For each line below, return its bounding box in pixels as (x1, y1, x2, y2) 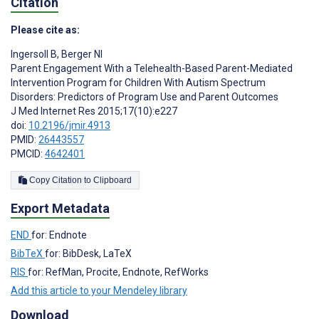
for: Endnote (31, 229, 87, 241)
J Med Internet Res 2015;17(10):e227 (11, 105, 177, 117)
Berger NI (59, 48, 103, 61)
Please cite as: (11, 24, 80, 36)
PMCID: (11, 148, 45, 160)
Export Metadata (11, 201, 110, 216)
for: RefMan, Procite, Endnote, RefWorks (28, 266, 209, 278)
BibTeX (11, 248, 45, 260)
